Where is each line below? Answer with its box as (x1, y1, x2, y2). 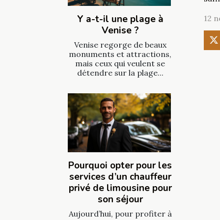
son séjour (97, 192, 143, 206)
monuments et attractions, (69, 49, 171, 59)
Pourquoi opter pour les (68, 159, 172, 172)
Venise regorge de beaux (74, 39, 166, 50)
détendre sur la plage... (77, 67, 164, 78)
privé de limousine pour (68, 181, 172, 194)
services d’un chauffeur (69, 170, 171, 183)
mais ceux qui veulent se (75, 58, 165, 68)
